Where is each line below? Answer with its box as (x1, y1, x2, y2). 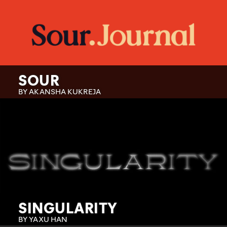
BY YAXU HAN (18, 213, 68, 224)
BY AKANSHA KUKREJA (18, 86, 101, 96)
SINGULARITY (18, 197, 118, 217)
